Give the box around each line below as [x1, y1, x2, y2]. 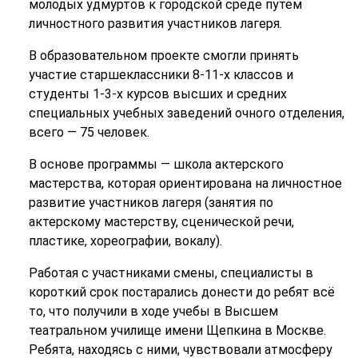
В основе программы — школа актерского [28, 157, 284, 173]
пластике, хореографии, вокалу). [28, 233, 222, 249]
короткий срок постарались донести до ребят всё [28, 284, 335, 300]
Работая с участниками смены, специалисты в [28, 265, 313, 281]
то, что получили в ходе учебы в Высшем [28, 304, 278, 320]
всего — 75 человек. [28, 125, 149, 141]
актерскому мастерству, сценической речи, [28, 214, 294, 230]
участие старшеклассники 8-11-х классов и [28, 67, 293, 83]
